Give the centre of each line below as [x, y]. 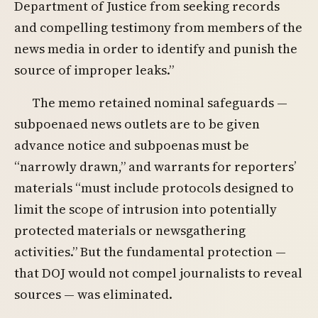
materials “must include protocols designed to [154, 187]
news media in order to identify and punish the [156, 49]
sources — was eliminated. [93, 294]
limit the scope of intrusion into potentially [146, 209]
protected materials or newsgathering [130, 230]
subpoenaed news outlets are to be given [137, 124]
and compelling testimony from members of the [158, 28]
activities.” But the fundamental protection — [150, 251]
